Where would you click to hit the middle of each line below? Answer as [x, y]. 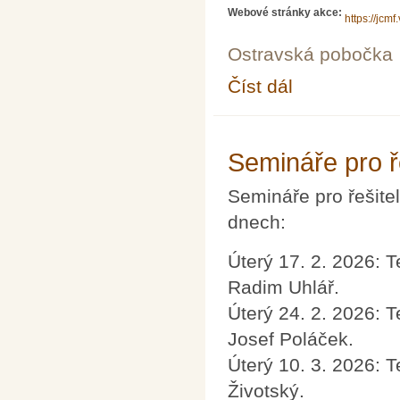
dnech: [257, 222]
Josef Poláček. [291, 338]
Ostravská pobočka [310, 54]
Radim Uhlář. [283, 287]
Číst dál [260, 87]
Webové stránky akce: [286, 13]
